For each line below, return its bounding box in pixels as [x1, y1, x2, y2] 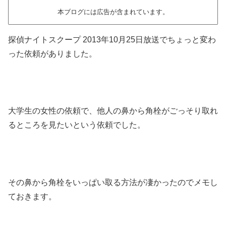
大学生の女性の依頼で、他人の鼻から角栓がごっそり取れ [8, 106, 218, 116]
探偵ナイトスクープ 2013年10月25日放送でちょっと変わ [8, 35, 216, 44]
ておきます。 [8, 192, 56, 201]
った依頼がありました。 [8, 49, 97, 58]
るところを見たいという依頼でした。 [8, 121, 145, 130]
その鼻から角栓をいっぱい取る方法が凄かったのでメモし [8, 178, 218, 187]
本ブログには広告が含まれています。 [57, 8, 169, 16]
